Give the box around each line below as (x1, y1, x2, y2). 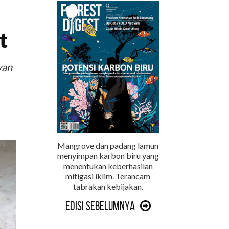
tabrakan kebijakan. (73, 181, 143, 191)
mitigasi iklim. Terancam (65, 171, 150, 181)
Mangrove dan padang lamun (57, 140, 158, 150)
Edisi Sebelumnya (65, 199, 135, 213)
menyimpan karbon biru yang (57, 150, 159, 161)
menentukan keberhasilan (63, 161, 153, 171)
